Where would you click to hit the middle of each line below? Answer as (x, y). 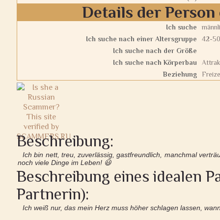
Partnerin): (53, 194)
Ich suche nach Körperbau (155, 62)
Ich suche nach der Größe (155, 51)
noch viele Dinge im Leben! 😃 (65, 163)
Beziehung (180, 74)
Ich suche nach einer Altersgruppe (141, 39)
